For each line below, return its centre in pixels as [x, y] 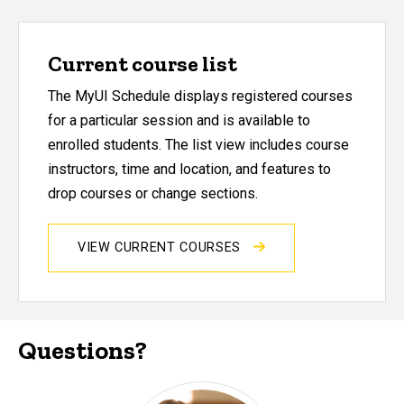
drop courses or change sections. [153, 193]
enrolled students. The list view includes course [198, 144]
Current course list [142, 63]
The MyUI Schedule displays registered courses [200, 96]
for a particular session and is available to [179, 120]
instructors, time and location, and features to [189, 169]
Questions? [83, 350]
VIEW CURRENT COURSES [161, 247]
